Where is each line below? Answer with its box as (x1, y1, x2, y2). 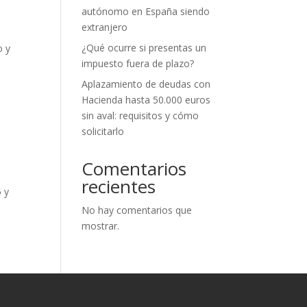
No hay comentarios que (82, 204, 193, 217)
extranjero (82, 21, 128, 34)
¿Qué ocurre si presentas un (82, 41, 207, 54)
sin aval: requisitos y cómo (82, 109, 199, 122)
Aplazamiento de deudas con (82, 77, 211, 90)
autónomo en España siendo (82, 5, 210, 18)
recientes (82, 174, 156, 199)
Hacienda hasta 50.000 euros (82, 93, 211, 106)
